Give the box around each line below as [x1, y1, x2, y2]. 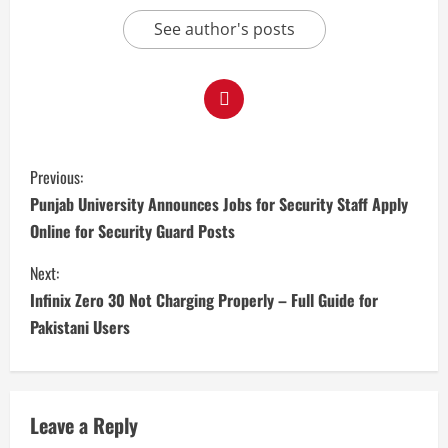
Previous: [30, 165, 83, 190]
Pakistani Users [30, 315, 130, 340]
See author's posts [153, 18, 295, 41]
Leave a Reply [30, 410, 138, 441]
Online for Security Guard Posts [30, 219, 235, 244]
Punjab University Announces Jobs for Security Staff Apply [30, 192, 408, 217]
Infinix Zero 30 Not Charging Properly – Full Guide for [30, 288, 378, 313]
